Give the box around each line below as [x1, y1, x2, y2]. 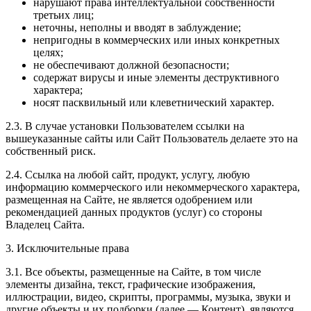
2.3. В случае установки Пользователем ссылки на [6, 120, 244, 133]
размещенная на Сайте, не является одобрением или [6, 194, 253, 206]
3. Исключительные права [6, 242, 129, 255]
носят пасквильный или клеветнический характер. [33, 96, 274, 109]
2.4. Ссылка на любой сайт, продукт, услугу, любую [6, 169, 250, 181]
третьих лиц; [33, 9, 94, 22]
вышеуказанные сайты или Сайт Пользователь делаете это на [6, 133, 298, 145]
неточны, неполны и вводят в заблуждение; [33, 22, 241, 34]
